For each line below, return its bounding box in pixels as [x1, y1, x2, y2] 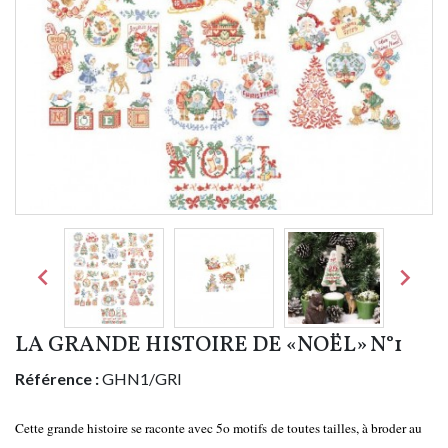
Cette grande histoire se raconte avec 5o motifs [15, 419, 271, 438]
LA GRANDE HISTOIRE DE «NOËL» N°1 [15, 330, 403, 362]
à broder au [359, 419, 422, 438]
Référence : [15, 369, 99, 389]
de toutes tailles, [271, 419, 359, 438]
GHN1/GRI [102, 369, 182, 389]
